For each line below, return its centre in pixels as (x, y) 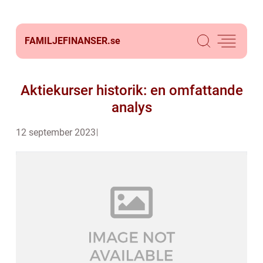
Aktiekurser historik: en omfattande (131, 90)
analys (131, 107)
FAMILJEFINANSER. (68, 41)
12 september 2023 (56, 132)
